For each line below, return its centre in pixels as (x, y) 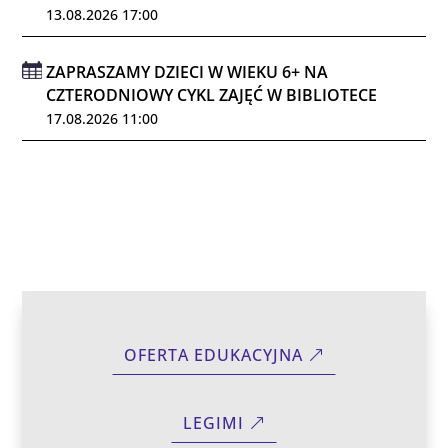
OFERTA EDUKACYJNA (214, 354)
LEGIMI (214, 423)
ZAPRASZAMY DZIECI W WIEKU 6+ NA (187, 71)
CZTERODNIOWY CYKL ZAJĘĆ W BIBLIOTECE (212, 94)
